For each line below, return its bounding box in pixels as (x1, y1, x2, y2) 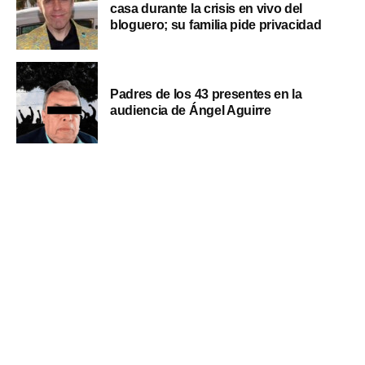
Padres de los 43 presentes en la (110, 86, 302, 101)
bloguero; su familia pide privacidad (110, 17, 322, 32)
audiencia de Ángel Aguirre (110, 103, 271, 117)
